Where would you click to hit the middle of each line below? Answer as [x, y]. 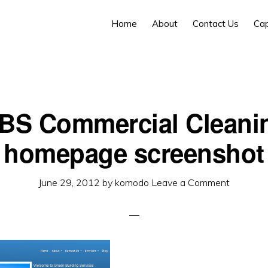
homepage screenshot [134, 153]
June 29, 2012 [69, 182]
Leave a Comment [191, 182]
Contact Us [216, 24]
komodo [132, 182]
